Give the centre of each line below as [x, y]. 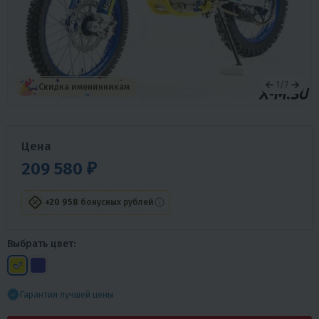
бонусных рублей [116, 203]
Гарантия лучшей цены [67, 294]
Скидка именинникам [84, 87]
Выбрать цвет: [41, 244]
